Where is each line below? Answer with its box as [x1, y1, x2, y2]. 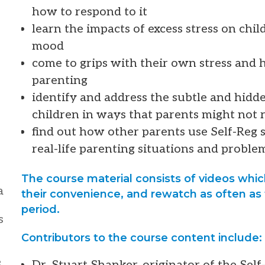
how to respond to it [32, 4, 147, 19]
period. [21, 203, 60, 216]
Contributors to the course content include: [21, 231, 262, 244]
